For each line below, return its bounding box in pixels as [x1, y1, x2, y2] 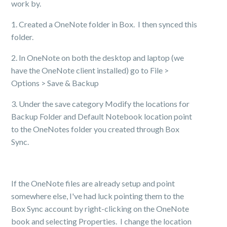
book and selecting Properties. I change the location [11, 216, 192, 226]
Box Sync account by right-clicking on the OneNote [11, 204, 190, 213]
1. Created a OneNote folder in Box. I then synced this [11, 19, 198, 29]
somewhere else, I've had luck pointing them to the [11, 191, 184, 201]
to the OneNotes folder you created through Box [11, 124, 180, 134]
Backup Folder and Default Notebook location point [11, 111, 193, 121]
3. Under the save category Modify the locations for [11, 99, 190, 108]
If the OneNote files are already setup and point [11, 178, 175, 188]
